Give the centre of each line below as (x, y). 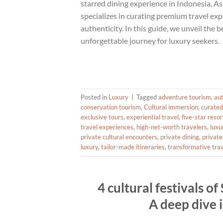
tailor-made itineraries (133, 147)
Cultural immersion (171, 107)
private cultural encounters (119, 137)
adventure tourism (185, 97)
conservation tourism (111, 107)
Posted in (95, 97)
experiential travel (153, 117)
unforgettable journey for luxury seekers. (150, 40)
